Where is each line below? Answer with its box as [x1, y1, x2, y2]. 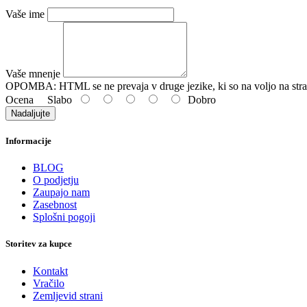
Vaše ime [5, 8, 45, 20]
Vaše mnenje [5, 67, 60, 79]
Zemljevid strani [33, 289, 103, 302]
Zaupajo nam [33, 186, 90, 199]
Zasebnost [33, 199, 77, 211]
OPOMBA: [5, 79, 56, 92]
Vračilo [33, 277, 64, 289]
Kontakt [33, 265, 68, 277]
